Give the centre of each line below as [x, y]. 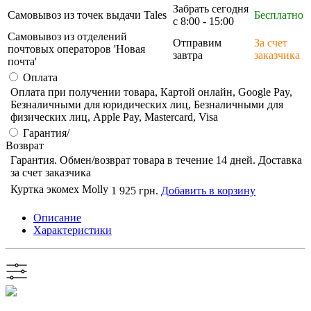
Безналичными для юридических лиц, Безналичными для [147, 105]
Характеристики [73, 230]
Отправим [197, 43]
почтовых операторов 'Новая [76, 49]
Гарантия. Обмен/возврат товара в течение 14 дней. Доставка [156, 160]
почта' [22, 62]
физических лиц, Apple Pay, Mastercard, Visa [114, 117]
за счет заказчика [51, 173]
